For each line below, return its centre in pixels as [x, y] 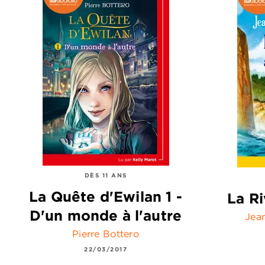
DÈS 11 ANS [106, 175]
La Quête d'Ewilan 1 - [106, 197]
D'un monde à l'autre [106, 216]
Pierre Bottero [106, 234]
